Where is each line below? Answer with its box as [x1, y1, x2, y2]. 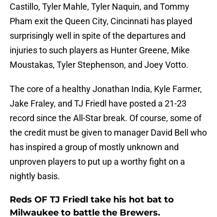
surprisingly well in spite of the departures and [10, 31, 186, 41]
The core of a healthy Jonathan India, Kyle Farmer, [10, 84, 202, 94]
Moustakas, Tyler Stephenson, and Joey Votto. [10, 60, 188, 70]
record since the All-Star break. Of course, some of [10, 113, 201, 124]
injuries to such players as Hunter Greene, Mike [10, 45, 190, 56]
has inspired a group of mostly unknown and [10, 142, 179, 153]
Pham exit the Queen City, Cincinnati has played [10, 16, 192, 27]
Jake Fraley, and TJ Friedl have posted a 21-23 [10, 98, 186, 109]
